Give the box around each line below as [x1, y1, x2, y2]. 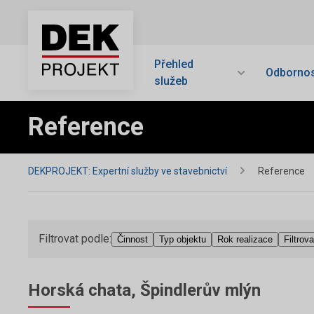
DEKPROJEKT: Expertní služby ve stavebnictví [28, 165, 229, 177]
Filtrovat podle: [39, 232, 111, 245]
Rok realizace [217, 234, 273, 245]
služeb [154, 74, 188, 88]
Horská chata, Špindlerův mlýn [28, 280, 261, 300]
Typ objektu [159, 234, 206, 245]
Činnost [117, 234, 148, 245]
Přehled [154, 57, 193, 71]
